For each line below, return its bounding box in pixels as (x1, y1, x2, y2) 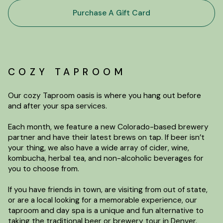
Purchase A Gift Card (73, 7, 150, 18)
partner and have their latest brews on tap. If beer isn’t (7, 132, 205, 142)
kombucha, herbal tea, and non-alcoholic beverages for (7, 153, 204, 163)
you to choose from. (7, 163, 79, 174)
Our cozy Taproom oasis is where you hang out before (7, 90, 201, 101)
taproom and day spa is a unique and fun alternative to (7, 205, 204, 216)
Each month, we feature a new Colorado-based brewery (7, 121, 209, 132)
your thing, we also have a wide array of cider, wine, (7, 142, 189, 153)
